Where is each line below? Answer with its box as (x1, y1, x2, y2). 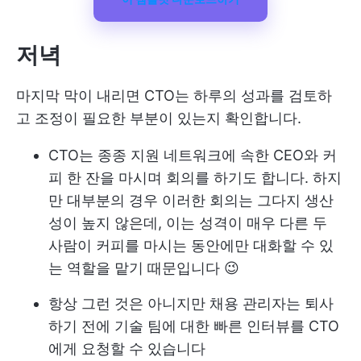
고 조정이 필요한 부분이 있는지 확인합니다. (16, 109, 301, 127)
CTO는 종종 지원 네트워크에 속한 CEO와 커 (48, 146, 337, 164)
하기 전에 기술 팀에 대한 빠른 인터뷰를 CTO (48, 317, 339, 334)
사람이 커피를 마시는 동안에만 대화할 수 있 (48, 236, 334, 254)
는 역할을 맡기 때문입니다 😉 (48, 259, 239, 276)
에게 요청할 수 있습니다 (48, 339, 205, 357)
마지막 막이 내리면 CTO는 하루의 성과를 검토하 (16, 86, 332, 104)
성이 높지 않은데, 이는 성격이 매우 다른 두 (48, 214, 327, 231)
